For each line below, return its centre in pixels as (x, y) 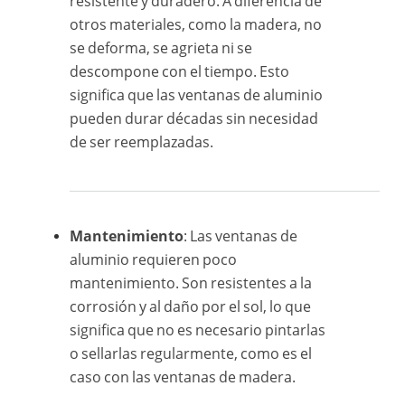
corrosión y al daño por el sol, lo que (191, 306)
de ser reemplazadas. (142, 141)
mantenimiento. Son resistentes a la (191, 283)
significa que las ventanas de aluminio (197, 94)
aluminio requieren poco (154, 259)
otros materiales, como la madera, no (196, 24)
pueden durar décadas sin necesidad (194, 118)
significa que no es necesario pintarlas (198, 330)
